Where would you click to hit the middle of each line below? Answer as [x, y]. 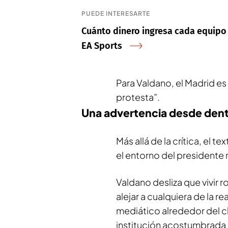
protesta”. [138, 97]
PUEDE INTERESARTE [116, 13]
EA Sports [102, 46]
